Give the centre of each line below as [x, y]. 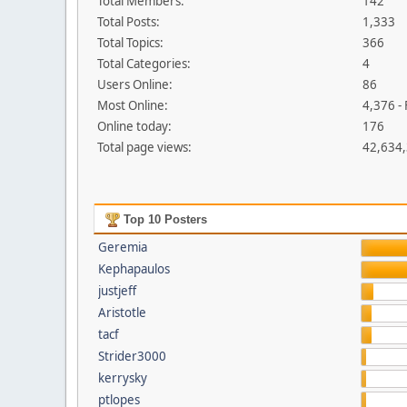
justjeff [117, 291]
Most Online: [133, 105]
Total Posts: [129, 22]
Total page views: [144, 147]
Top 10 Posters [163, 219]
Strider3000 [132, 356]
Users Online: [135, 84]
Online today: [134, 126]
